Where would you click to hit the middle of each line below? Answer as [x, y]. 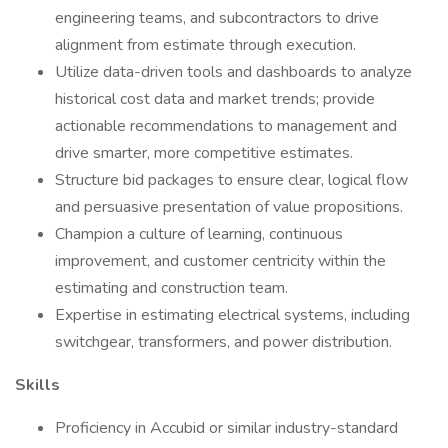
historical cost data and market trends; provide [215, 99]
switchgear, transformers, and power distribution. [223, 342]
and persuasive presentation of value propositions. [229, 207]
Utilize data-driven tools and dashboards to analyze [233, 72]
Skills [37, 385]
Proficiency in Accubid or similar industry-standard [226, 428]
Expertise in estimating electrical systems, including [232, 315]
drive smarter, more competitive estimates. [204, 153]
